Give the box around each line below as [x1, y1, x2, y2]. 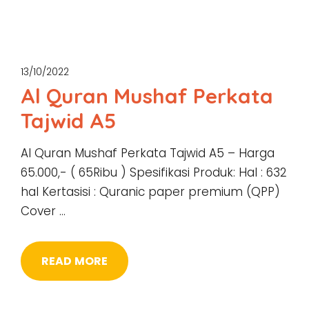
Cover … [21, 203, 66, 219]
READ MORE [41, 253, 108, 269]
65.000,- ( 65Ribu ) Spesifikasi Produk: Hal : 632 [21, 164, 287, 181]
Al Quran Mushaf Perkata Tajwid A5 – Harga [21, 145, 275, 161]
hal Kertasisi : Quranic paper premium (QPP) [21, 183, 280, 200]
